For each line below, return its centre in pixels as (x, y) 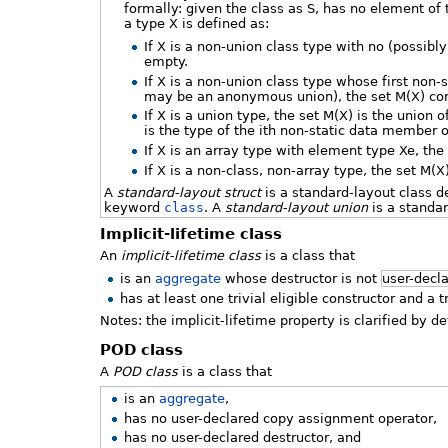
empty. (166, 61)
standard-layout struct (188, 192)
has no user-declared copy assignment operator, (281, 418)
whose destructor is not (301, 278)
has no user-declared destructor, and (243, 438)
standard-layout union (296, 207)
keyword (133, 207)
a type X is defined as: (197, 24)
